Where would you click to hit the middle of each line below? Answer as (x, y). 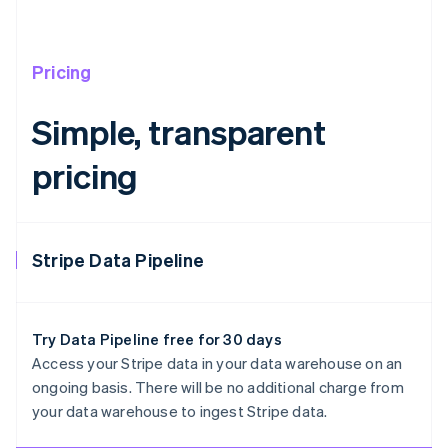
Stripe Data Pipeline (118, 260)
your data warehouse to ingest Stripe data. (180, 411)
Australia (90, 408)
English (81, 428)
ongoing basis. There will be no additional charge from (218, 387)
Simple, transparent (179, 132)
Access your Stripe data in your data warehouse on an (217, 363)
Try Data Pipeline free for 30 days (157, 339)
